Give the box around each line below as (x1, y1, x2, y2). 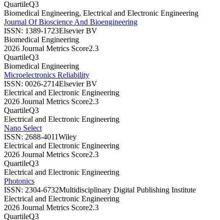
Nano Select (4, 123, 42, 132)
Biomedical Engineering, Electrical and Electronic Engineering (4, 8, 198, 17)
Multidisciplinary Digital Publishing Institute (59, 185, 196, 194)
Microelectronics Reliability (4, 70, 89, 79)
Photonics (4, 176, 34, 185)
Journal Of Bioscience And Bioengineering (4, 17, 137, 26)
